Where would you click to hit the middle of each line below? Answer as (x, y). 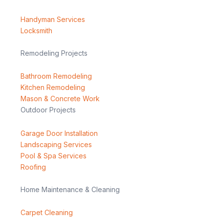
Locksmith (36, 30)
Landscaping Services (56, 144)
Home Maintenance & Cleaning (70, 189)
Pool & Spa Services (54, 155)
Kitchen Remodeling (53, 88)
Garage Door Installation (59, 133)
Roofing (33, 167)
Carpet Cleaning (47, 213)
